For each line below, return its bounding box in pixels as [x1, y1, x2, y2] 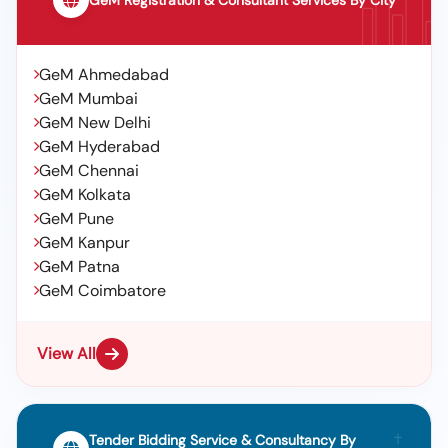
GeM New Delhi [39, 112, 151, 133]
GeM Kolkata [39, 184, 131, 205]
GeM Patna [39, 256, 120, 277]
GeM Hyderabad [39, 136, 160, 157]
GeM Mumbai [39, 88, 138, 109]
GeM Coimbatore [39, 280, 166, 301]
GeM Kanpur [39, 232, 130, 253]
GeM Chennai [39, 160, 139, 181]
